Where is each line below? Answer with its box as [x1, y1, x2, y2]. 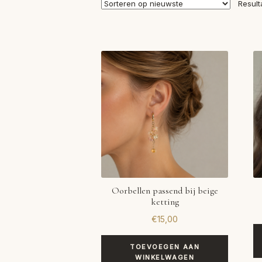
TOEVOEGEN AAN [130, 243, 200, 251]
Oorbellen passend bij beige [111, 184, 218, 196]
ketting [150, 195, 179, 208]
